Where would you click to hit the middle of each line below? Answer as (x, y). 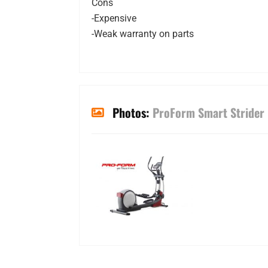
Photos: (133, 113)
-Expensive (114, 19)
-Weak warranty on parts (143, 34)
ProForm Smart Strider (208, 113)
